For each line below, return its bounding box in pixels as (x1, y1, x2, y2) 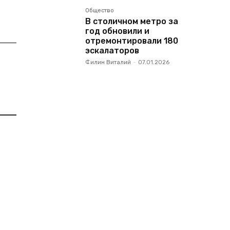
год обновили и (85, 26, 149, 36)
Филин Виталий (85, 59, 131, 66)
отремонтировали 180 (85, 36, 178, 46)
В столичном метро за (85, 16, 178, 26)
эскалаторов (85, 46, 139, 55)
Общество (85, 7, 114, 14)
